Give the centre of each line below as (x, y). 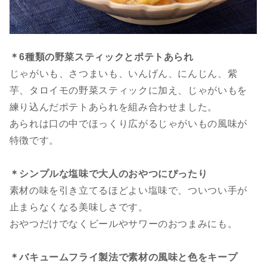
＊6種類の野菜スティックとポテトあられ (101, 57)
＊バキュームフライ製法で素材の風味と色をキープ (123, 257)
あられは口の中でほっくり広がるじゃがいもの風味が (128, 123)
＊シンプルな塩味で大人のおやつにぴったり (108, 173)
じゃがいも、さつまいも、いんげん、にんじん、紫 (123, 73)
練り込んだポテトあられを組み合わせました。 (114, 107)
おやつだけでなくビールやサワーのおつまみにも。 (123, 223)
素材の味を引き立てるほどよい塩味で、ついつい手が (128, 190)
